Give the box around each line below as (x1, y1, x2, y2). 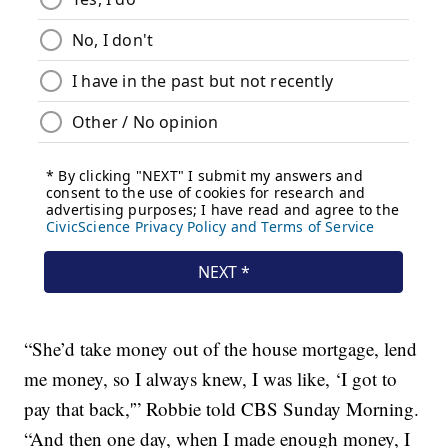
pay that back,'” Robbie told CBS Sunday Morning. (24, 396, 420, 422)
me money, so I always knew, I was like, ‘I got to (24, 366, 398, 392)
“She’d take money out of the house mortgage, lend (24, 336, 418, 362)
